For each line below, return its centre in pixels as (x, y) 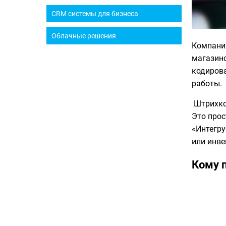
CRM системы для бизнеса (95, 14)
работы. (207, 83)
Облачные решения (84, 36)
